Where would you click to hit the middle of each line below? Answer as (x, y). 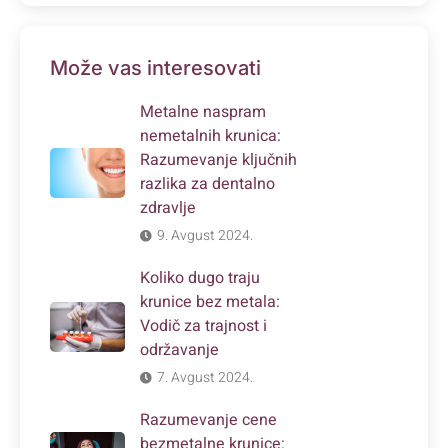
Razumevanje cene (208, 420)
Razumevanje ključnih (218, 160)
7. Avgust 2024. (205, 378)
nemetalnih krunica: (210, 136)
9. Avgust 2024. (205, 236)
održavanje (179, 350)
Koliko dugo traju (200, 278)
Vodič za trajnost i (203, 326)
